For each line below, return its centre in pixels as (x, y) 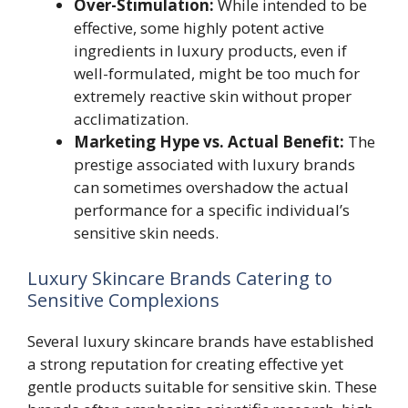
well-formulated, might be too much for (217, 73)
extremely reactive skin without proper (213, 96)
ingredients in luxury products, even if (210, 51)
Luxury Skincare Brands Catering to (180, 278)
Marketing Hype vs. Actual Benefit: (209, 142)
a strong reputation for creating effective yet (185, 363)
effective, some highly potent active (199, 28)
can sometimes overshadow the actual (211, 187)
